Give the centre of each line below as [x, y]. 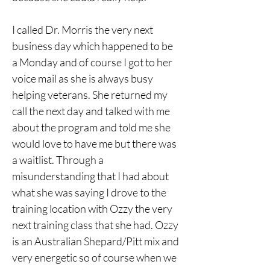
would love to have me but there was [95, 143]
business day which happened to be [93, 46]
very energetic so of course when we [95, 257]
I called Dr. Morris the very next [83, 30]
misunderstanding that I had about [91, 176]
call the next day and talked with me [92, 111]
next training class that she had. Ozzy [96, 225]
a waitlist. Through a [59, 160]
